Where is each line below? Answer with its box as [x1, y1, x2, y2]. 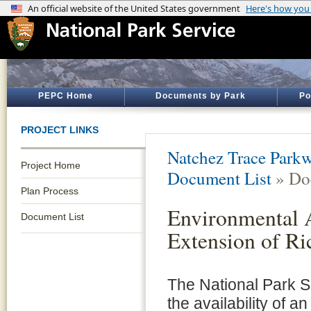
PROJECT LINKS [21, 124, 99, 135]
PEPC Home [37, 91, 93, 101]
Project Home [21, 160, 81, 171]
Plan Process [21, 185, 78, 196]
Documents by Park [155, 91, 246, 101]
